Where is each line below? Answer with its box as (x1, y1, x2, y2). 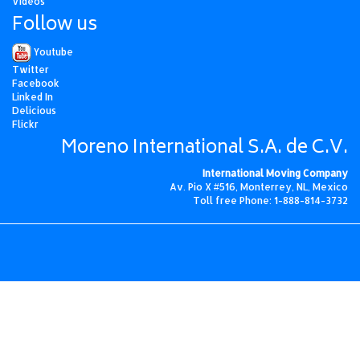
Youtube (31, 46, 73, 59)
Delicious (12, 104, 56, 117)
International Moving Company (202, 167, 348, 179)
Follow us (12, 10, 97, 42)
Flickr (12, 118, 39, 130)
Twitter (12, 63, 49, 76)
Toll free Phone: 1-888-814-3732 (193, 194, 348, 207)
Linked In (12, 91, 53, 103)
